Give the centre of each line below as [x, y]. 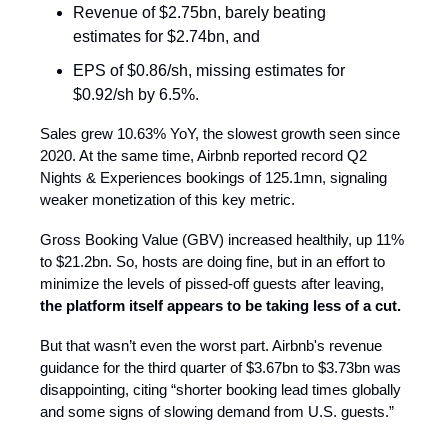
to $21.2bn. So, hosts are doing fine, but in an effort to [212, 261]
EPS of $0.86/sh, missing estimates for [209, 70]
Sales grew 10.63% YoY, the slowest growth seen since [220, 133]
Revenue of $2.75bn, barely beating [199, 12]
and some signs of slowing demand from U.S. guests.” [217, 411]
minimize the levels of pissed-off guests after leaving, [212, 283]
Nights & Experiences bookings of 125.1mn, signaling [213, 177]
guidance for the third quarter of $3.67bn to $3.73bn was [220, 367]
